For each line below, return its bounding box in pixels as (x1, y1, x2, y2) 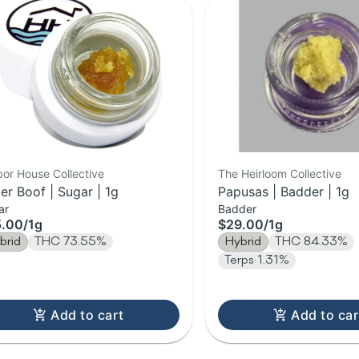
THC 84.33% (275, 234, 348, 250)
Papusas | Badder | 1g (218, 184, 349, 200)
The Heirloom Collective (218, 167, 341, 181)
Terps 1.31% (224, 252, 289, 268)
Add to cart (50, 307, 124, 324)
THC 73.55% (34, 234, 107, 250)
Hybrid (225, 234, 261, 250)
